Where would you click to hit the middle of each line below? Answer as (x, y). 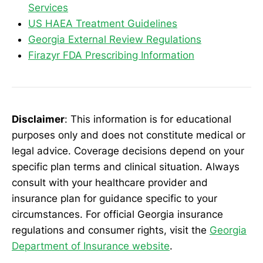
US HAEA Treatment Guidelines (103, 23)
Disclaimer (38, 119)
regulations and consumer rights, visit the (111, 230)
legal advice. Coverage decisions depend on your (128, 151)
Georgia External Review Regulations (115, 39)
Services (48, 7)
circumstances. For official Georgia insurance (117, 215)
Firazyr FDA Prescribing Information (111, 55)
